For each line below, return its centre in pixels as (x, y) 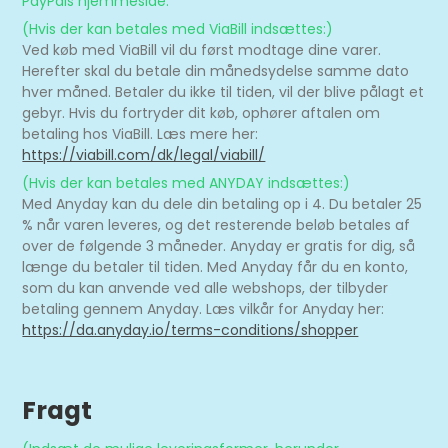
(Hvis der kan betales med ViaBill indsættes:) (178, 29)
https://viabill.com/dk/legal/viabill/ (144, 155)
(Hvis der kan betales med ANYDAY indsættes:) (186, 183)
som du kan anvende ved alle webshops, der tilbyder (205, 288)
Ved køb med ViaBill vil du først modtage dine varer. (202, 50)
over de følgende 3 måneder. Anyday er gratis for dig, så (219, 246)
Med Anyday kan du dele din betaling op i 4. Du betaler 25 (222, 204)
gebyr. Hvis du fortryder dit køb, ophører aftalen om (201, 113)
